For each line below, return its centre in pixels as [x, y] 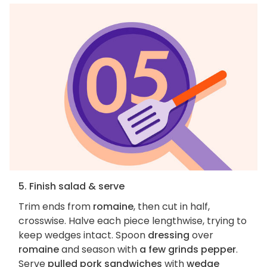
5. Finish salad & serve [72, 187]
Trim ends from [56, 207]
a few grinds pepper [188, 250]
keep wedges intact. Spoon [83, 235]
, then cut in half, [172, 207]
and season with [99, 250]
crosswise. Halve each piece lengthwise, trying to [133, 221]
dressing [169, 235]
